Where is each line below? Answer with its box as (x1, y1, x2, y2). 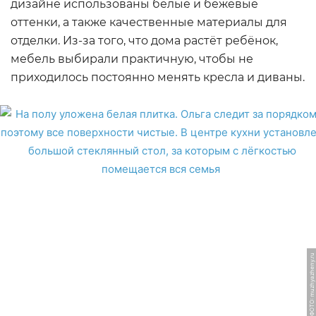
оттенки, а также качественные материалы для (11, 16, 287, 29)
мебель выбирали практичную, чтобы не (11, 52, 253, 66)
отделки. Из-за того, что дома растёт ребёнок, (11, 34, 278, 47)
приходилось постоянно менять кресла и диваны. (11, 71, 305, 84)
